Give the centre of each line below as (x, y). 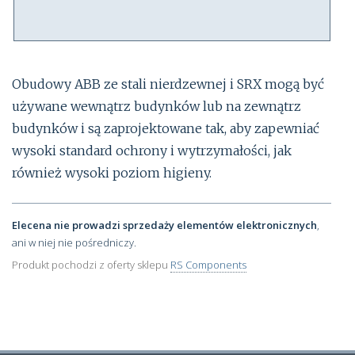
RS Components (208, 265)
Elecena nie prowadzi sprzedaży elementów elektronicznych (164, 225)
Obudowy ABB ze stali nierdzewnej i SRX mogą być (168, 84)
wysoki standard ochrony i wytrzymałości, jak (152, 150)
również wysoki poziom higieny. (112, 172)
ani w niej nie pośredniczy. (74, 242)
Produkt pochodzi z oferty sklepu (91, 265)
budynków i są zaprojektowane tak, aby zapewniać (166, 128)
